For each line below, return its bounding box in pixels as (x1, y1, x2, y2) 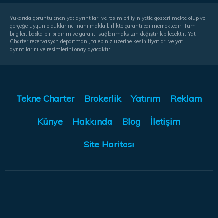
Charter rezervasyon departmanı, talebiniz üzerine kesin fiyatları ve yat (10, 37, 183, 45)
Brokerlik (84, 92, 121, 104)
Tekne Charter (16, 92, 74, 104)
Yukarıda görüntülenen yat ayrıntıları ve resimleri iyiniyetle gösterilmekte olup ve (10, 14, 205, 21)
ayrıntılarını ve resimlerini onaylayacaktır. (10, 45, 111, 53)
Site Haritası (84, 138, 134, 150)
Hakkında (73, 115, 112, 127)
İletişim (150, 115, 181, 127)
